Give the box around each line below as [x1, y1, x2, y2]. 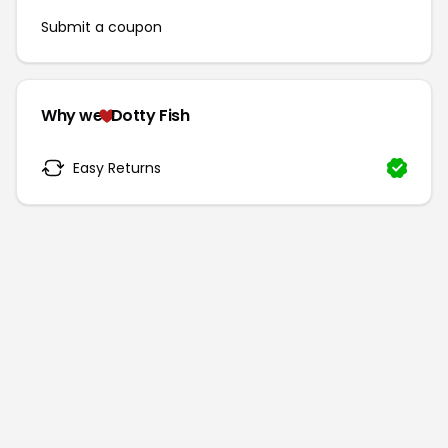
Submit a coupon [41, 17, 162, 37]
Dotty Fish [110, 104, 190, 127]
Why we [41, 104, 103, 127]
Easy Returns [73, 157, 161, 178]
